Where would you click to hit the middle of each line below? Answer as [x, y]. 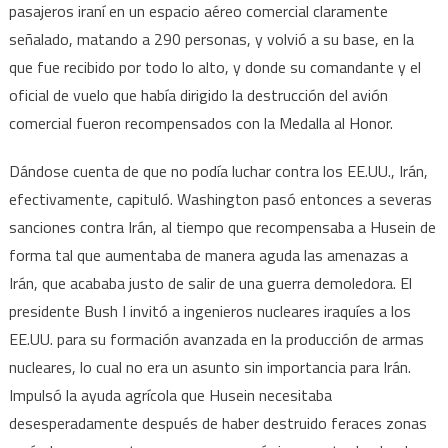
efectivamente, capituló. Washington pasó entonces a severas [220, 198]
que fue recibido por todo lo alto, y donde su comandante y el [214, 66]
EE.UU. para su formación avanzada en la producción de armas [216, 338]
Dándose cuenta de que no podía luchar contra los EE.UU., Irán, [218, 170]
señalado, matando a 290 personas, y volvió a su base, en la [211, 38]
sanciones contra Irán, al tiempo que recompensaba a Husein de [222, 226]
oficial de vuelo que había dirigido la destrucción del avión [198, 94]
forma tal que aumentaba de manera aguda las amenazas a [208, 254]
